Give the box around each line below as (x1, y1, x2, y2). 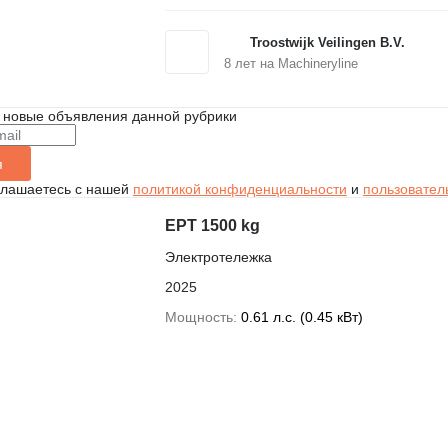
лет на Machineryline (230, 56, 358, 71)
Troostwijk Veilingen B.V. (249, 35, 405, 50)
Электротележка (164, 249, 272, 265)
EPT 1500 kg (164, 217, 260, 234)
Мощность (164, 309, 233, 325)
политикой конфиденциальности (132, 181, 347, 197)
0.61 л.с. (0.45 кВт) (240, 309, 363, 325)
